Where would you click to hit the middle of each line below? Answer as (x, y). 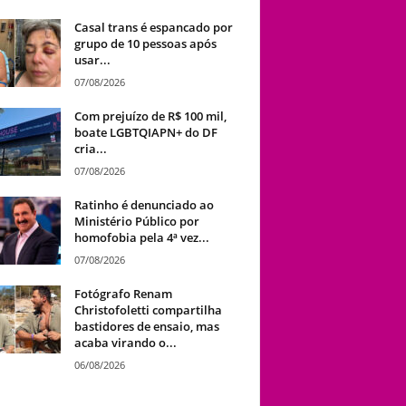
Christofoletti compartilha (148, 309)
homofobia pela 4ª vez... (141, 237)
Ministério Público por (136, 221)
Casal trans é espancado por (153, 27)
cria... (90, 148)
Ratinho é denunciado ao (144, 204)
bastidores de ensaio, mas (146, 326)
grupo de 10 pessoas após (145, 43)
